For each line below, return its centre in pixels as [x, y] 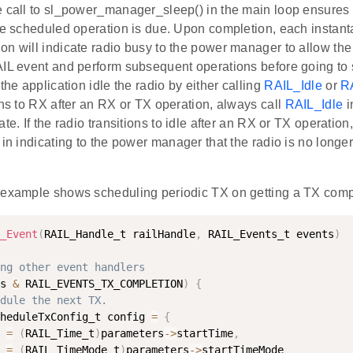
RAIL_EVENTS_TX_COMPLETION [101, 284]
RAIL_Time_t [60, 334]
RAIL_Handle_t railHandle [120, 234]
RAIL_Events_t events [268, 234]
